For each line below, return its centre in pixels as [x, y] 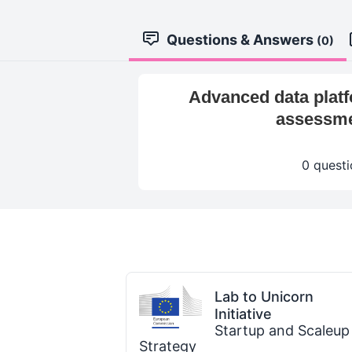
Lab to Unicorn [264, 297]
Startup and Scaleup [282, 330]
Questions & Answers [242, 40]
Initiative [243, 314]
